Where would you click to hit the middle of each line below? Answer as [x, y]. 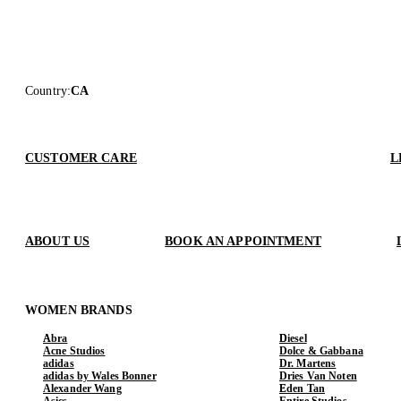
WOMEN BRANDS [79, 310]
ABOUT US [58, 241]
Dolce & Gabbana [321, 350]
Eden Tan [302, 388]
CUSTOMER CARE [81, 158]
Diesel [293, 338]
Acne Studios [74, 350]
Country [46, 90]
